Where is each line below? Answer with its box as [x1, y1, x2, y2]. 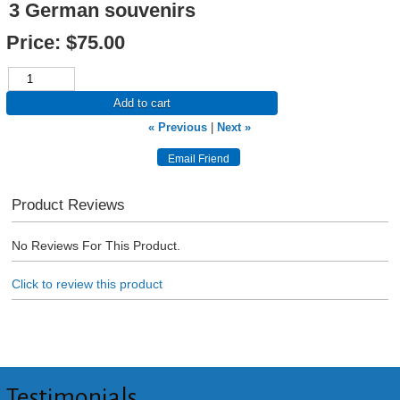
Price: [5, 31, 61, 54]
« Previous [148, 121, 208, 135]
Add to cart [112, 96, 171, 111]
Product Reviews [11, 196, 125, 214]
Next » [217, 121, 252, 135]
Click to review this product [11, 276, 162, 291]
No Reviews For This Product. [11, 237, 180, 253]
